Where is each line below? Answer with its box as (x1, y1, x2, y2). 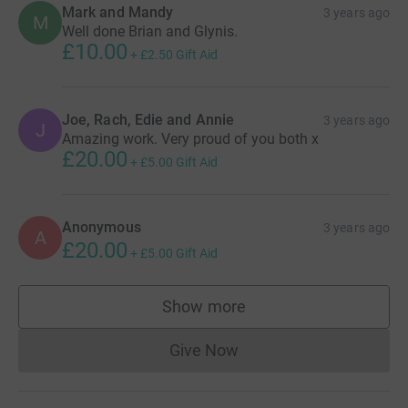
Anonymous (62, 219, 141, 237)
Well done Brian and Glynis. (62, 23, 238, 41)
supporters (203, 305, 283, 325)
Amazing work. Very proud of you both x (62, 130, 319, 148)
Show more (162, 297, 246, 317)
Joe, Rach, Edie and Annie (62, 111, 234, 129)
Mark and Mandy (62, 4, 174, 22)
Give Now (168, 341, 240, 361)
